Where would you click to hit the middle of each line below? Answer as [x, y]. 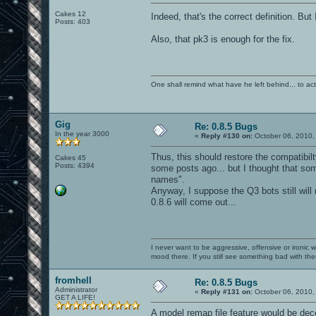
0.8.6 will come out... [194, 202]
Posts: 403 [73, 21]
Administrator [76, 289]
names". [168, 179]
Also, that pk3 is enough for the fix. [223, 39]
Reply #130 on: [227, 135]
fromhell [73, 280]
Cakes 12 [71, 13]
